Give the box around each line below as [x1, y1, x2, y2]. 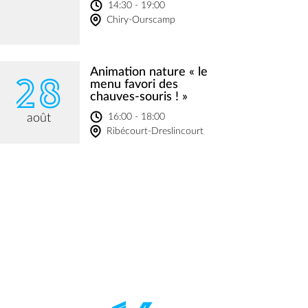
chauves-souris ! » [90, 90, 188, 103]
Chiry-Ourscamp [107, 14, 175, 25]
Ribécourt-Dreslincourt [107, 126, 203, 136]
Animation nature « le [90, 65, 208, 78]
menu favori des [90, 78, 178, 91]
